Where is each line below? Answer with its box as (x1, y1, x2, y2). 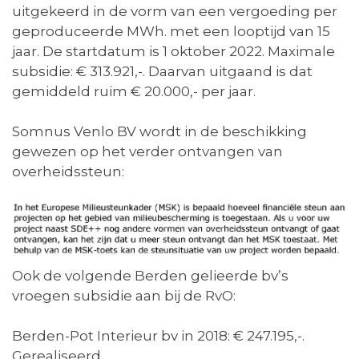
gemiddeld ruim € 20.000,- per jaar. (12, 83, 256, 99)
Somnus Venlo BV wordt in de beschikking (12, 123, 307, 139)
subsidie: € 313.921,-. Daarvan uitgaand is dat (12, 63, 313, 79)
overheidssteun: (12, 163, 124, 179)
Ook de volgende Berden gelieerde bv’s (12, 268, 288, 284)
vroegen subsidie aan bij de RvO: (12, 288, 236, 305)
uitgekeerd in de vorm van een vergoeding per (12, 2, 337, 19)
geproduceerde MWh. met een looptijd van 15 (12, 22, 330, 39)
